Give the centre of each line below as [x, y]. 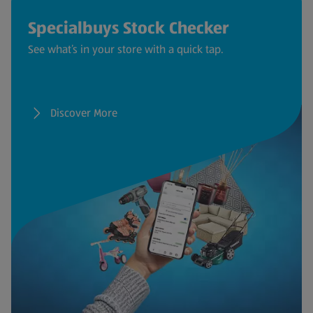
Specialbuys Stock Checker [129, 28]
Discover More [84, 112]
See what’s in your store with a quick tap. [126, 49]
